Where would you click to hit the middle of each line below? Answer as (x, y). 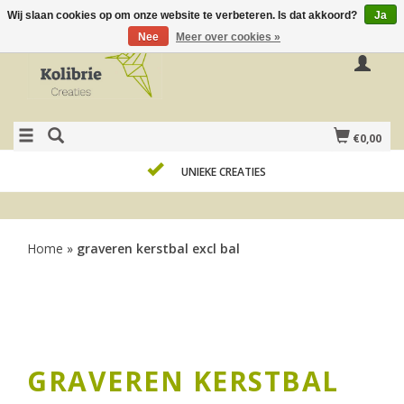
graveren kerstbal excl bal (158, 248)
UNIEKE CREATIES (224, 172)
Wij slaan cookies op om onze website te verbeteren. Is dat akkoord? (184, 15)
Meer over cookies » (228, 37)
